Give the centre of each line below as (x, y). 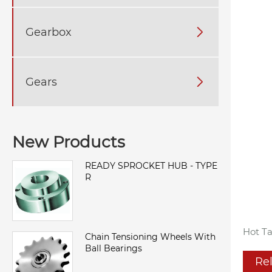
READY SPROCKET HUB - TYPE (151, 166)
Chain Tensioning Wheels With (150, 237)
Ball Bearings (114, 249)
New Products (69, 142)
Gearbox (49, 32)
